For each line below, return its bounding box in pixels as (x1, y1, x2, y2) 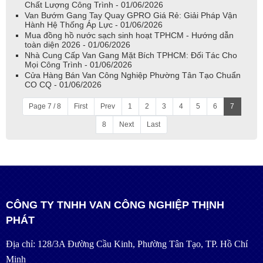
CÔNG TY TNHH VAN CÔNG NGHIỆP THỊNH (6, 199, 224, 211)
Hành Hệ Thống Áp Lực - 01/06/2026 (25, 20, 163, 30)
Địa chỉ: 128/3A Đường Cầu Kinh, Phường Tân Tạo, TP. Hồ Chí (6, 239, 248, 249)
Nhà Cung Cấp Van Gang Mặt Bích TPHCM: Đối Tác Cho (25, 50, 237, 60)
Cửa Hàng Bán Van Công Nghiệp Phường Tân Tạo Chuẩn (25, 70, 241, 80)
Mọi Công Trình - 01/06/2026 (25, 60, 132, 70)
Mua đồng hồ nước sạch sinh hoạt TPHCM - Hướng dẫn (25, 31, 234, 41)
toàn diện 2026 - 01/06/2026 (25, 40, 130, 50)
